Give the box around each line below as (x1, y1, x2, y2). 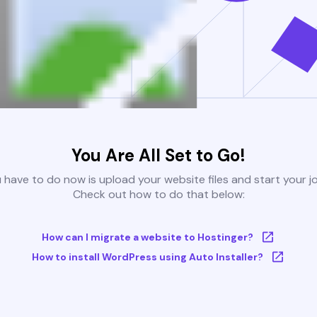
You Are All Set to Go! (71, 144, 246, 167)
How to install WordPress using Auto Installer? (31, 250, 263, 264)
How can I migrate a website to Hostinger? (41, 231, 253, 244)
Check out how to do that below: (72, 187, 245, 202)
